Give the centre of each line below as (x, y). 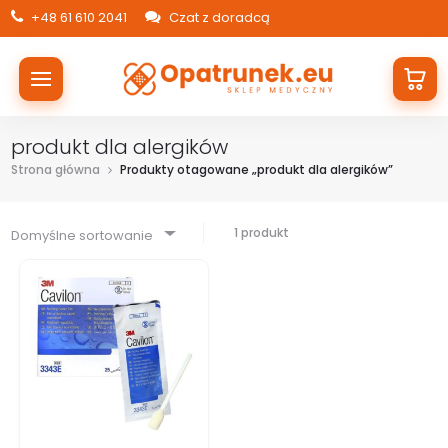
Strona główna (56, 169)
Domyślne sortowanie (82, 235)
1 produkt (262, 232)
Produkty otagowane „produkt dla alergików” (257, 169)
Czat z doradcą (218, 17)
